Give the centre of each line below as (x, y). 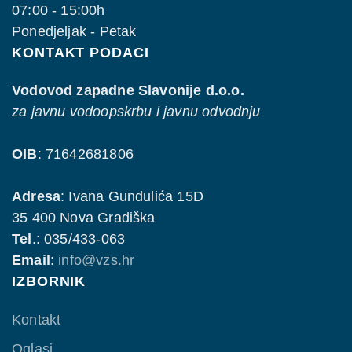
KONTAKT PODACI (81, 53)
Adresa (37, 197)
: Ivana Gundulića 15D (132, 197)
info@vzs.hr (97, 260)
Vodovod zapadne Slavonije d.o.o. (128, 91)
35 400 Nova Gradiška (84, 218)
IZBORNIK (49, 282)
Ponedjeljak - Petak (74, 32)
